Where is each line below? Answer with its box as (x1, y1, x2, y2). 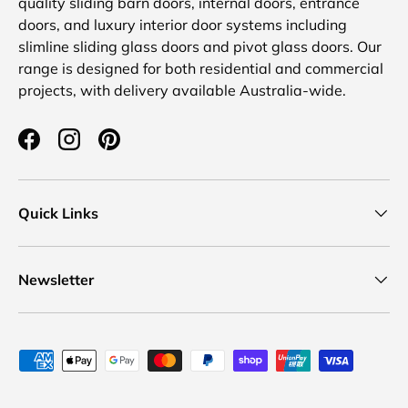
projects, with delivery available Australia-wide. (18, 81, 346, 100)
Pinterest (107, 139, 169, 158)
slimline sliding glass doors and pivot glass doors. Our (18, 37, 382, 56)
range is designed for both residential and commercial (18, 59, 383, 78)
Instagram (67, 139, 138, 158)
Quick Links (18, 204, 98, 223)
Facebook (27, 139, 94, 158)
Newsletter (18, 270, 94, 290)
